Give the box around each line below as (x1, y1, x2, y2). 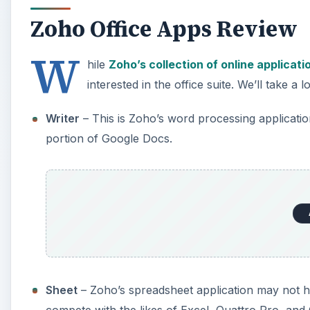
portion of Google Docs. (46, 131, 173, 146)
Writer (46, 111, 80, 126)
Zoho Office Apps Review (30, 14, 298, 45)
